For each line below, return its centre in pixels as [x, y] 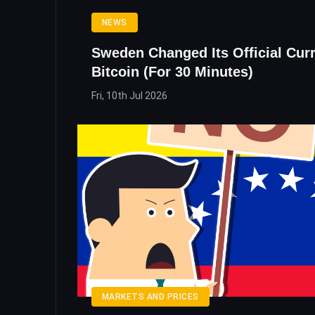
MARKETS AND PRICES [150, 296]
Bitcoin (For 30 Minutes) [172, 71]
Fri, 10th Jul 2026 [129, 95]
